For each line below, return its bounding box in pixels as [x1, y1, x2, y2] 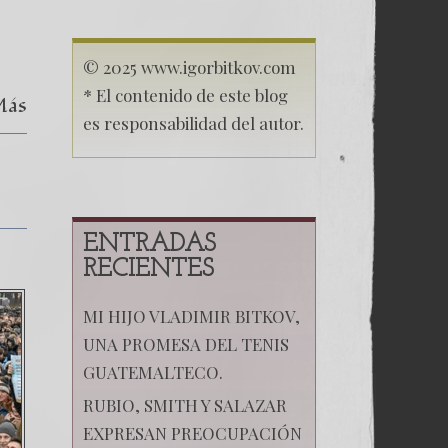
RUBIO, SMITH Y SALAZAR [82, 393, 287, 416]
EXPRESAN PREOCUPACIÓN [82, 421, 302, 444]
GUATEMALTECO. [82, 360, 223, 383]
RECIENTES [82, 256, 214, 282]
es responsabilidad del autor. [82, 111, 304, 134]
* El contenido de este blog [82, 83, 288, 106]
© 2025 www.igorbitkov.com [82, 55, 296, 78]
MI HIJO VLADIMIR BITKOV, [82, 304, 300, 327]
